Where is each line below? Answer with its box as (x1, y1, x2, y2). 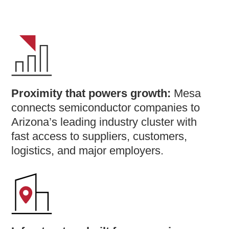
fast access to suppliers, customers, (11, 129, 188, 143)
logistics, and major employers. (11, 144, 164, 157)
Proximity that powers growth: (11, 86, 174, 100)
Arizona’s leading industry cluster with (11, 115, 197, 128)
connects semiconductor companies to (11, 101, 200, 114)
